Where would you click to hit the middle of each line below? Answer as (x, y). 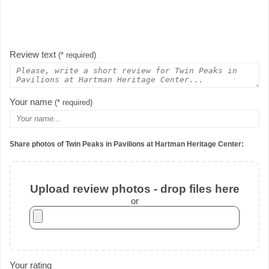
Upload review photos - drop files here (134, 189)
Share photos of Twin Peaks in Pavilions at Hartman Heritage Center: (127, 144)
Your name (32, 101)
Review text (34, 54)
